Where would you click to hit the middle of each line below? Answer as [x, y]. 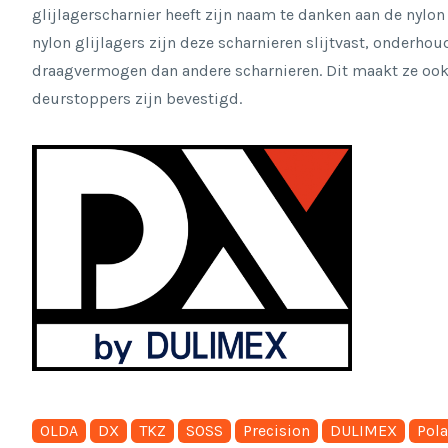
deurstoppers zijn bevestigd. [137, 98]
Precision [276, 431]
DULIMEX [363, 431]
